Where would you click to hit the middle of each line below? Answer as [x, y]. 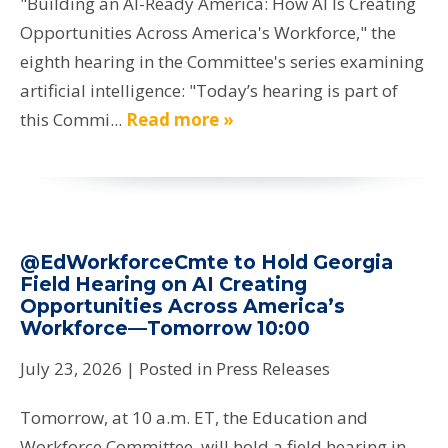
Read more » [180, 120]
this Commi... [73, 120]
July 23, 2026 [71, 369]
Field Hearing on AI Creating [163, 284]
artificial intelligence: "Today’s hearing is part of [209, 91]
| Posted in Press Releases [228, 369]
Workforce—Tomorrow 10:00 [165, 328]
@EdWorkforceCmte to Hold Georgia [206, 262]
